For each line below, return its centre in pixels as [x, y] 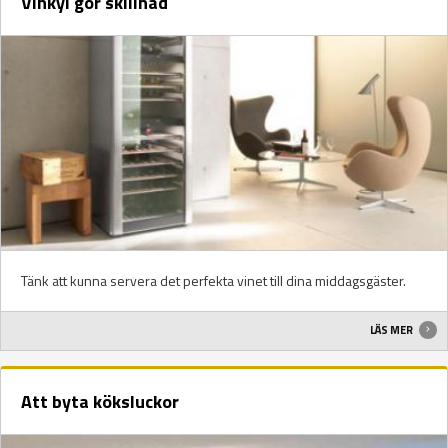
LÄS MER [393, 329]
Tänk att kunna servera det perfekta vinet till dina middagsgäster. [213, 281]
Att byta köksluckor [100, 401]
